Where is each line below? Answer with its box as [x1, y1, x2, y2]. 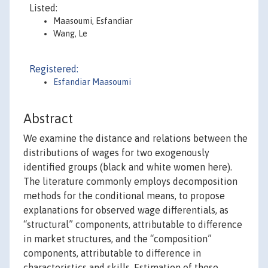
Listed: [29, 2, 57, 13]
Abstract [23, 111, 73, 127]
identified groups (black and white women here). [23, 162, 232, 173]
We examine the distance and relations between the [23, 133, 248, 144]
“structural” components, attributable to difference [23, 219, 242, 230]
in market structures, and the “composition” [23, 233, 212, 245]
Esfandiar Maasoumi [53, 77, 131, 87]
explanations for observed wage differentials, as [23, 205, 229, 216]
